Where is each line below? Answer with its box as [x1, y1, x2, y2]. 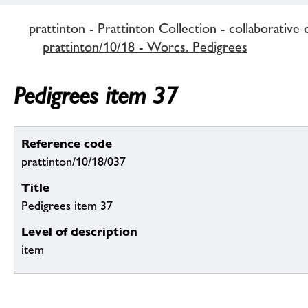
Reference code [21, 136, 112, 151]
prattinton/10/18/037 [21, 155, 126, 169]
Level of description [21, 224, 137, 239]
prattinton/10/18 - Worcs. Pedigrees [43, 38, 247, 55]
